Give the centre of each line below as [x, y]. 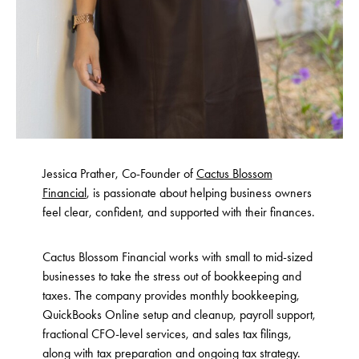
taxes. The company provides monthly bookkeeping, [171, 296]
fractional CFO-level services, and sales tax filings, [167, 334]
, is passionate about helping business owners [199, 193]
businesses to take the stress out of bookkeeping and [171, 276]
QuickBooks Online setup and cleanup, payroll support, [179, 315]
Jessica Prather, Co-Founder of [119, 174]
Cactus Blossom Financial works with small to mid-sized [177, 257]
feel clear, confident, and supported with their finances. [178, 212]
